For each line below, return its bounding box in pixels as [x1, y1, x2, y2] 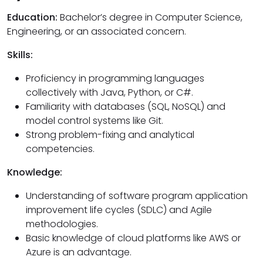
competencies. [26, 142, 95, 156]
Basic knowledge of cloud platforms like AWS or [26, 231, 241, 245]
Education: [7, 11, 60, 25]
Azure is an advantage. [26, 245, 131, 259]
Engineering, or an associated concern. [7, 25, 186, 39]
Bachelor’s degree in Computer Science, [60, 11, 242, 25]
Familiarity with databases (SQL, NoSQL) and [26, 100, 225, 114]
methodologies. [26, 217, 98, 231]
